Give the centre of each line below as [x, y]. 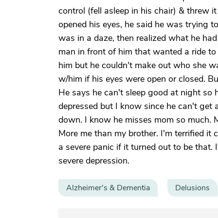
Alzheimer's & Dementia [108, 188]
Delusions [192, 188]
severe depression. [94, 161]
